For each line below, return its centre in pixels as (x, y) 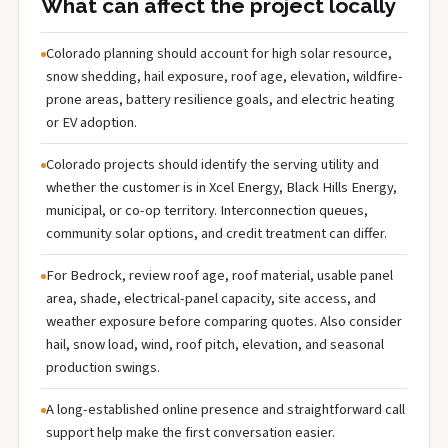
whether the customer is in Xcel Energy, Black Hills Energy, (221, 187)
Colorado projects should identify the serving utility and (212, 164)
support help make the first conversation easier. (190, 432)
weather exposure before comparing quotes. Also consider (224, 321)
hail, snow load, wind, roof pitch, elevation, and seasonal (215, 344)
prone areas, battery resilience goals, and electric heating (220, 99)
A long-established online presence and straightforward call (225, 409)
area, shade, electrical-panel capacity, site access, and (211, 298)
